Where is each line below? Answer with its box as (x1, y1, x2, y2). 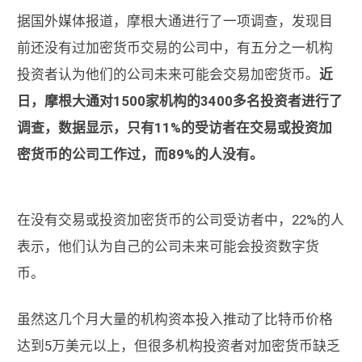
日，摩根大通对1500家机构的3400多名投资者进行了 (16, 93, 343, 109)
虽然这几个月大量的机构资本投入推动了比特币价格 (16, 311, 333, 327)
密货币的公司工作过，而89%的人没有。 (16, 146, 263, 162)
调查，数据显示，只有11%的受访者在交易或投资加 (16, 120, 332, 136)
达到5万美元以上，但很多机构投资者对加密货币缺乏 (16, 338, 340, 354)
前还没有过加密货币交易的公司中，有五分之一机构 (16, 40, 333, 56)
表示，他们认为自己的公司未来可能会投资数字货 (16, 238, 319, 255)
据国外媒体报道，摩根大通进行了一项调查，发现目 (16, 13, 333, 29)
